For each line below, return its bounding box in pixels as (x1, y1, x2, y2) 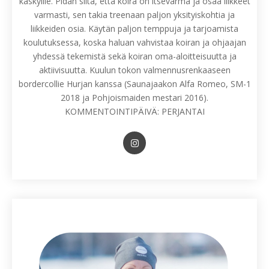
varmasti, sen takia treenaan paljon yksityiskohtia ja (34, 8, 235, 20)
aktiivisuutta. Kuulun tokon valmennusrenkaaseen (38, 64, 231, 76)
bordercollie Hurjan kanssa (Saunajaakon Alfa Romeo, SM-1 (18, 77, 251, 89)
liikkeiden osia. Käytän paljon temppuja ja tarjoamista (31, 22, 238, 34)
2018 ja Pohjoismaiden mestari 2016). (61, 91, 208, 103)
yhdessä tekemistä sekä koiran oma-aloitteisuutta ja (32, 50, 237, 62)
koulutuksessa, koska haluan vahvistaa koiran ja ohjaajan (23, 36, 246, 48)
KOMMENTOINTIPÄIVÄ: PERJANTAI (64, 105, 205, 117)
